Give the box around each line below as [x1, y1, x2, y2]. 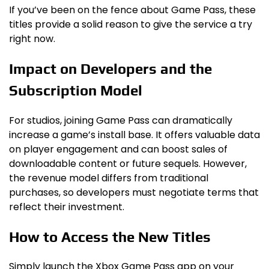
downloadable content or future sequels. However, [9, 156, 247, 171]
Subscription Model [9, 82, 142, 98]
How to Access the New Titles [9, 228, 211, 245]
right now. [9, 31, 55, 46]
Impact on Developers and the [9, 60, 212, 77]
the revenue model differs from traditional [9, 171, 208, 185]
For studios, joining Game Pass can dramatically [9, 113, 232, 127]
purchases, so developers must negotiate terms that [9, 185, 259, 199]
